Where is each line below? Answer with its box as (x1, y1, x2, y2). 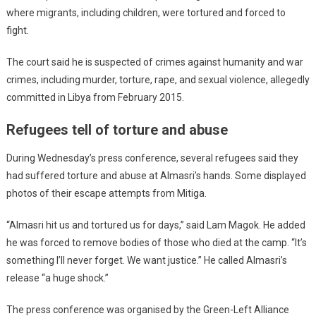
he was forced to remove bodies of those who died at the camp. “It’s (6, 236, 307, 248)
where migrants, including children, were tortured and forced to (6, 6, 286, 18)
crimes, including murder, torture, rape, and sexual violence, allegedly (6, 73, 310, 85)
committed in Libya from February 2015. (6, 91, 184, 103)
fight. (6, 24, 29, 36)
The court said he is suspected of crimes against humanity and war (6, 56, 303, 68)
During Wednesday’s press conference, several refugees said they (6, 152, 298, 164)
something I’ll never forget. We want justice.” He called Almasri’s (6, 254, 287, 266)
